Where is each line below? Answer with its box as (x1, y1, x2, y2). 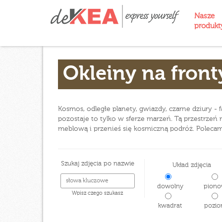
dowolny (153, 183, 183, 190)
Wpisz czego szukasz (72, 191, 123, 196)
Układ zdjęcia (172, 162, 211, 168)
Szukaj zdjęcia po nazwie (60, 161, 134, 167)
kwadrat (154, 203, 182, 209)
